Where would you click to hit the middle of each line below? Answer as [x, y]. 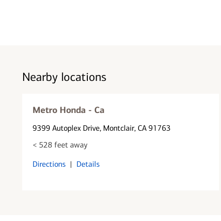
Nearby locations [64, 77]
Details [88, 164]
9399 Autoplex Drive [66, 128]
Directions [49, 164]
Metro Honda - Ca [68, 110]
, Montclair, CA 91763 [135, 128]
